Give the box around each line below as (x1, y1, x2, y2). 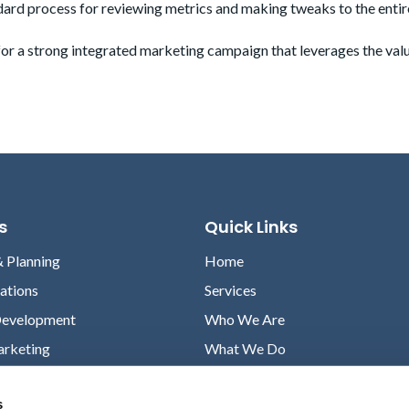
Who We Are (204, 310, 285, 329)
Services (204, 281, 257, 299)
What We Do (204, 340, 286, 358)
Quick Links (204, 215, 298, 239)
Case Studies (204, 369, 284, 387)
